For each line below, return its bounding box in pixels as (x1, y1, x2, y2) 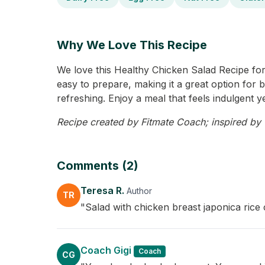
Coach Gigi (80, 244, 134, 256)
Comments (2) (57, 159, 138, 173)
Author (127, 186, 152, 196)
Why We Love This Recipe (57, 38, 207, 52)
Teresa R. (80, 185, 127, 196)
